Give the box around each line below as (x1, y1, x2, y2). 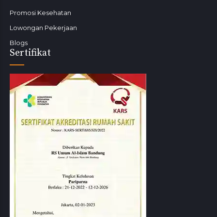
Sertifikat (10, 46, 51, 59)
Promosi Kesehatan (10, 8, 71, 16)
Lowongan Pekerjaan (10, 23, 77, 31)
